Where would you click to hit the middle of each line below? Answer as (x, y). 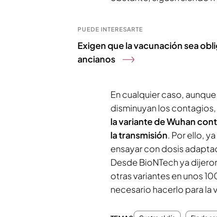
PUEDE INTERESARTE (110, 29)
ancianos (96, 59)
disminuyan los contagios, (163, 108)
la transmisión (139, 135)
